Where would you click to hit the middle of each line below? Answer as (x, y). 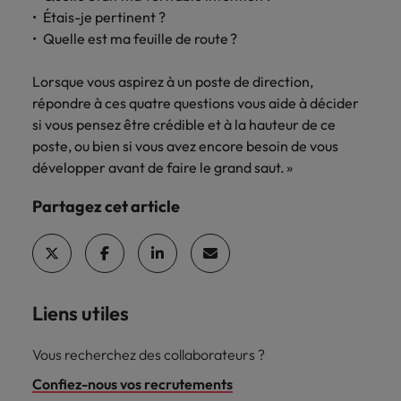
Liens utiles (81, 313)
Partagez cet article (106, 206)
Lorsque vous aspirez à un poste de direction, (173, 81)
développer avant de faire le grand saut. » (162, 167)
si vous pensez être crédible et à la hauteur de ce (184, 124)
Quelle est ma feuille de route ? (141, 38)
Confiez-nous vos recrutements (132, 384)
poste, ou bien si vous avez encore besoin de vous (185, 146)
